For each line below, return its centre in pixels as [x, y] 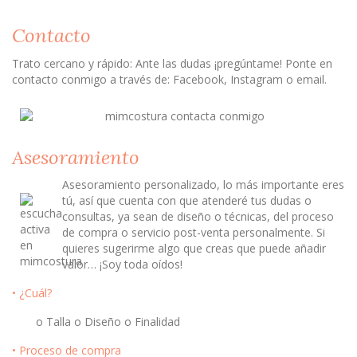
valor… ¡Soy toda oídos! [122, 265]
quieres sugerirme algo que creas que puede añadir [194, 249]
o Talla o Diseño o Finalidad [108, 322]
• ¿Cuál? [32, 293]
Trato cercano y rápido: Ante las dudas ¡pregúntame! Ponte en [172, 63]
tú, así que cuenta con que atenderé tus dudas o [187, 201]
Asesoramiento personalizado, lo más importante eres [203, 185]
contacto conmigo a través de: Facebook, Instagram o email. [169, 79]
